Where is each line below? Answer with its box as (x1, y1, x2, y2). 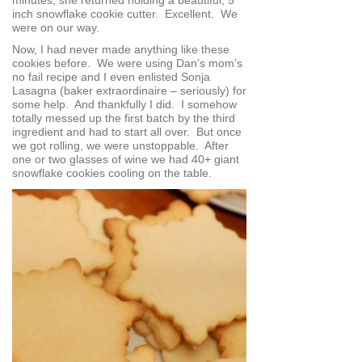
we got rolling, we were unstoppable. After (12, 139, 229, 153)
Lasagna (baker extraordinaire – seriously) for (12, 84, 246, 98)
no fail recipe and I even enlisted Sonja (12, 70, 210, 84)
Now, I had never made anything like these (12, 43, 229, 57)
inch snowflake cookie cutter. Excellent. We (12, 6, 238, 20)
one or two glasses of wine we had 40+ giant (12, 153, 239, 166)
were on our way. (12, 20, 99, 34)
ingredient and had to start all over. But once (12, 125, 242, 139)
